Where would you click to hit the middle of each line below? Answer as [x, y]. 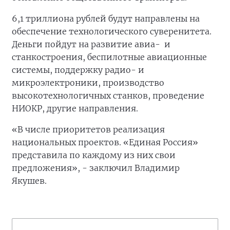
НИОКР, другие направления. [75, 108]
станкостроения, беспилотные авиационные [109, 57]
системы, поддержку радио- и [78, 70]
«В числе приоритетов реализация [88, 129]
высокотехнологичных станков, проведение [108, 95]
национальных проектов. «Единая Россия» [105, 142]
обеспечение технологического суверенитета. [112, 31]
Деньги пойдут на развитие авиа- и [91, 44]
